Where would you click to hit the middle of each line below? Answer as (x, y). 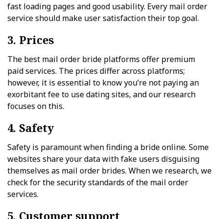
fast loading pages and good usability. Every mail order (107, 6)
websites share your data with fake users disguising (103, 159)
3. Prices (31, 40)
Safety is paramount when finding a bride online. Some (108, 147)
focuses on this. (36, 106)
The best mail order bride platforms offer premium (101, 59)
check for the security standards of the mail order (98, 182)
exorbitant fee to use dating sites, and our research (101, 94)
